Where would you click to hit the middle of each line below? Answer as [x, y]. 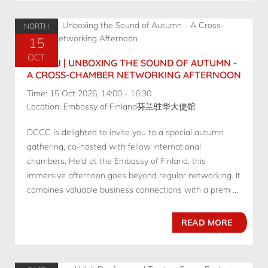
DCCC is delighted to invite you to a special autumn [125, 133]
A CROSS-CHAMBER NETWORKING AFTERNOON [134, 75]
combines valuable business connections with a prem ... [133, 190]
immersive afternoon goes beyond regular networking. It [134, 176]
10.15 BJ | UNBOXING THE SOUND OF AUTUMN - [132, 63]
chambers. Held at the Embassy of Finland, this [116, 161]
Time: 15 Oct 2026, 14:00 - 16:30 [89, 94]
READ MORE [207, 223]
